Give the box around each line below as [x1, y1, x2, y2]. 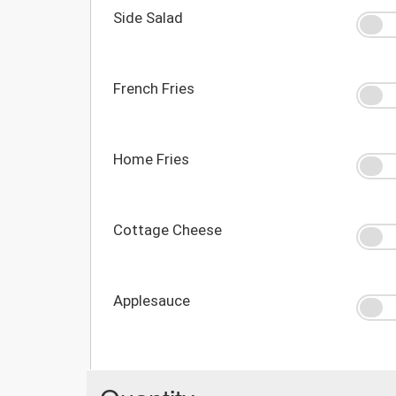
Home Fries [113, 149, 189, 168]
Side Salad [113, 8, 183, 27]
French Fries [113, 79, 194, 97]
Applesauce [113, 291, 190, 309]
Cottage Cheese [113, 220, 222, 239]
